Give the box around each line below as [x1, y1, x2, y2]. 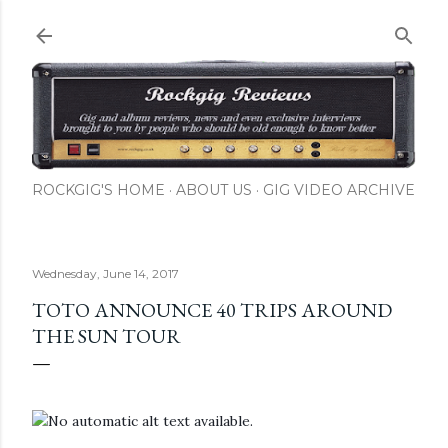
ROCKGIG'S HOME [32, 181, 165, 200]
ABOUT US [176, 181, 252, 200]
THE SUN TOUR [32, 323, 181, 350]
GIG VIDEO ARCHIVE [263, 181, 415, 200]
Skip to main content [142, 12, 306, 38]
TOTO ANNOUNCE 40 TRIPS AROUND [32, 297, 392, 324]
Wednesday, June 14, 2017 [32, 266, 179, 282]
